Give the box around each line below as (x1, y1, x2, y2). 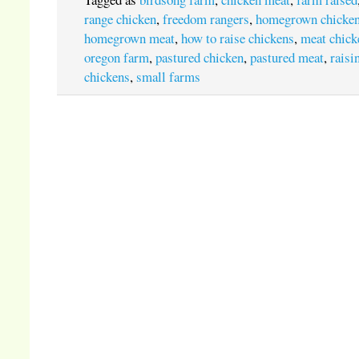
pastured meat (250, 48, 325, 67)
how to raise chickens (181, 29, 295, 47)
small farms (136, 67, 201, 86)
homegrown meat (84, 29, 175, 47)
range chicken (84, 10, 157, 28)
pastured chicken (155, 48, 244, 67)
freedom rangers (163, 10, 250, 28)
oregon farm (84, 48, 150, 67)
